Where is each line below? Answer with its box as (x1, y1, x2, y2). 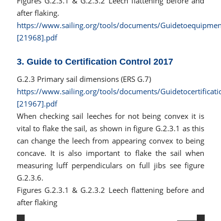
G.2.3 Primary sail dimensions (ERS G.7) (16, 74, 151, 84)
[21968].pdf (16, 32, 57, 42)
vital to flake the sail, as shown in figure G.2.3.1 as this (16, 123, 205, 133)
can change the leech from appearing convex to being (16, 135, 205, 146)
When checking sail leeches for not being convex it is (16, 110, 205, 121)
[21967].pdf (16, 98, 57, 109)
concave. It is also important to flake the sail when (16, 147, 205, 158)
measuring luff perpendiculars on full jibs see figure (16, 160, 205, 170)
